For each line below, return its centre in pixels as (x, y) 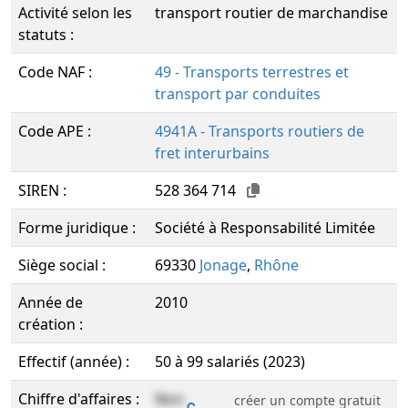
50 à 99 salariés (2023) (230, 362)
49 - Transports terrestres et (252, 72)
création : (51, 324)
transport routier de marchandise (271, 13)
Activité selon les (75, 13)
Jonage (223, 265)
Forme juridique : (77, 228)
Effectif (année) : (74, 362)
